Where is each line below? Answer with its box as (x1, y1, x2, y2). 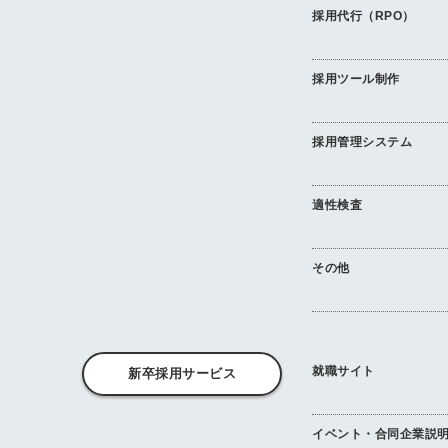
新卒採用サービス (128, 365, 236, 381)
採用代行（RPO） (312, 8, 415, 23)
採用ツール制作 (312, 71, 400, 86)
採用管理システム (312, 134, 412, 149)
